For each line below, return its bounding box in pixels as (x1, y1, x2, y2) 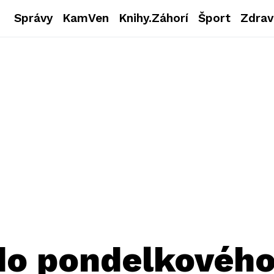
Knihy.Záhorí (119, 11, 189, 25)
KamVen (62, 11, 109, 25)
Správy (14, 11, 53, 25)
